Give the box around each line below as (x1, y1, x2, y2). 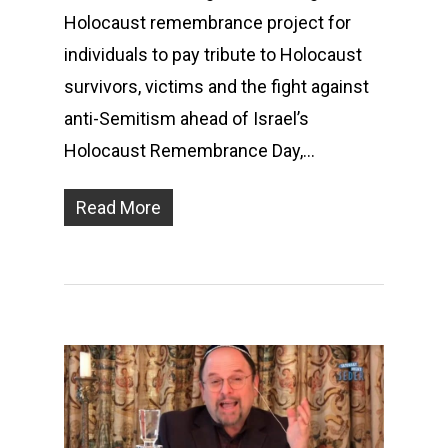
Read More (76, 196, 161, 218)
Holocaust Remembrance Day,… (64, 139, 315, 161)
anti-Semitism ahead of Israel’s (64, 107, 309, 129)
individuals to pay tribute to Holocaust (64, 43, 362, 65)
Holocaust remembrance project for (64, 11, 351, 33)
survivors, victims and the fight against (64, 75, 369, 97)
